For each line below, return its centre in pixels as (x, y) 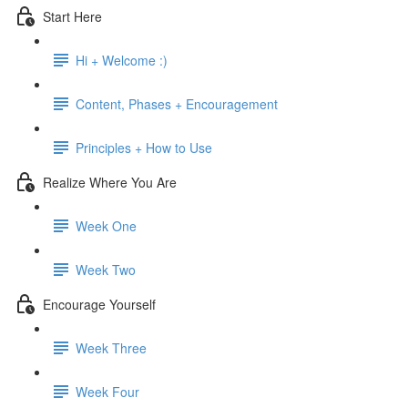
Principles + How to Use (144, 147)
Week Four (107, 391)
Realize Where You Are (110, 182)
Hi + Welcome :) (122, 60)
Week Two (106, 269)
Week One (106, 225)
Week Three (111, 347)
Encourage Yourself (99, 304)
